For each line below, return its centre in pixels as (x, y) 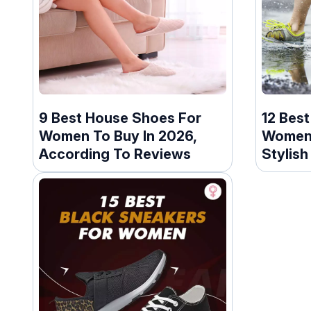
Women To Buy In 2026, (118, 136)
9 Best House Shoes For (120, 118)
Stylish (285, 154)
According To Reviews (115, 154)
